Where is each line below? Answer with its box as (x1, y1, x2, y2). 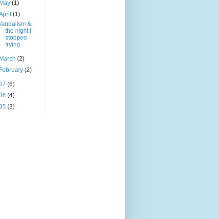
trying (5, 41, 20, 48)
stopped (5, 34, 27, 41)
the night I (5, 27, 31, 34)
